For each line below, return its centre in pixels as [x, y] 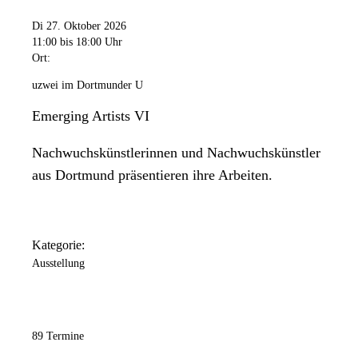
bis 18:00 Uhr [91, 42]
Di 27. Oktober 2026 [79, 26]
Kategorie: [58, 245]
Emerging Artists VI [91, 115]
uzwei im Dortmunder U [88, 85]
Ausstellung [58, 264]
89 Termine [58, 336]
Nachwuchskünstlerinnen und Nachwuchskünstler [176, 152]
